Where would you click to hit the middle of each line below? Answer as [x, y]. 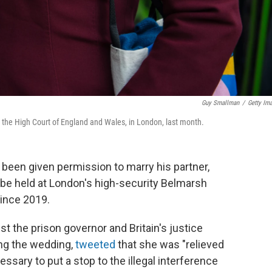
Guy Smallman [220, 103]
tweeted [95, 244]
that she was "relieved [170, 244]
